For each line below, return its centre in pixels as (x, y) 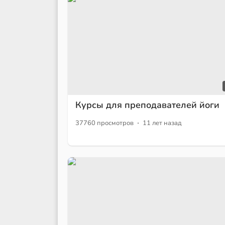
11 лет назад (162, 123)
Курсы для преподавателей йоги (147, 105)
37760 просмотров (104, 123)
